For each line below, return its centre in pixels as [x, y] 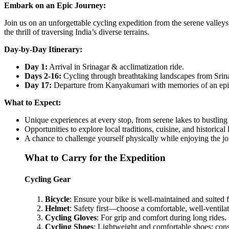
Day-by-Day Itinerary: [43, 49]
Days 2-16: [43, 76]
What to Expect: [32, 102]
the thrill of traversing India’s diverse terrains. [77, 32]
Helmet [57, 208]
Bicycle [57, 199]
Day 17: [38, 85]
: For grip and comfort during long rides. [162, 217]
